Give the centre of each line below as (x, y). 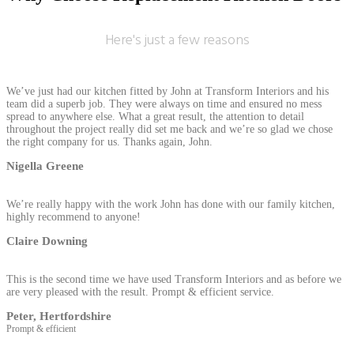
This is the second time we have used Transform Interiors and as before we (174, 279)
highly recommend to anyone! (73, 217)
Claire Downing (47, 241)
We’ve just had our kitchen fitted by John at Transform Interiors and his (168, 91)
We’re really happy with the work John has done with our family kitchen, (171, 204)
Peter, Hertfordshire (59, 316)
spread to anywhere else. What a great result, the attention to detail (155, 116)
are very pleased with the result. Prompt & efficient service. (140, 292)
